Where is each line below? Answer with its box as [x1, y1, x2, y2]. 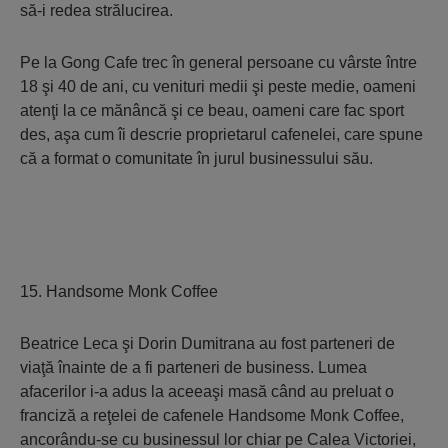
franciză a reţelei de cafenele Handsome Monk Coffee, [20, 407, 404, 424]
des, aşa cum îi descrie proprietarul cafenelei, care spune [20, 126, 423, 143]
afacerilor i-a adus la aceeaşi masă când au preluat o [20, 383, 394, 400]
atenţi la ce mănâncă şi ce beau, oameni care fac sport [20, 102, 404, 119]
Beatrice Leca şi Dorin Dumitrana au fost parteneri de [20, 335, 395, 352]
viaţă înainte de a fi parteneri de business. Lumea [20, 359, 367, 376]
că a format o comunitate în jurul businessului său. [20, 150, 373, 167]
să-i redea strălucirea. [20, 2, 173, 19]
